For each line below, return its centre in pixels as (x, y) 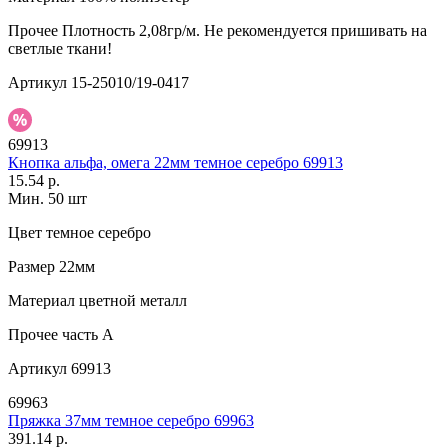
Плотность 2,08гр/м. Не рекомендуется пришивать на (242, 31)
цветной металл (131, 301)
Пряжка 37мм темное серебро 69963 (131, 421)
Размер (31, 267)
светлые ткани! (60, 49)
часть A (86, 335)
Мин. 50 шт (47, 199)
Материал (41, 301)
